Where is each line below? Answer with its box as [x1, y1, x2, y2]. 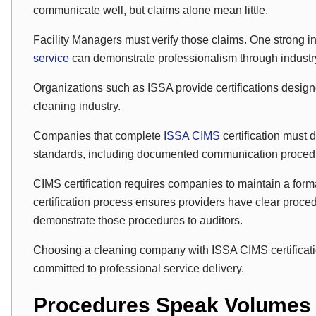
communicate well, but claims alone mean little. [33, 4, 268, 16]
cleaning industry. [33, 100, 121, 112]
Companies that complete [33, 130, 164, 142]
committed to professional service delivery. [33, 262, 244, 274]
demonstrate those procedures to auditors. [33, 214, 243, 226]
